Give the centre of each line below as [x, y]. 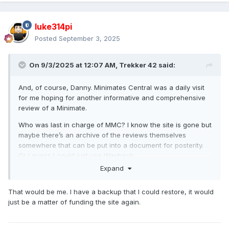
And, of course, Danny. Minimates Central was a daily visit [111, 88]
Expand [114, 168]
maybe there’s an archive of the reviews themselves [102, 135]
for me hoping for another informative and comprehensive [112, 98]
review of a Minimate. [54, 108]
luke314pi [53, 27]
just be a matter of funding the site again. [75, 202]
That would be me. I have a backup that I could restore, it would [111, 191]
